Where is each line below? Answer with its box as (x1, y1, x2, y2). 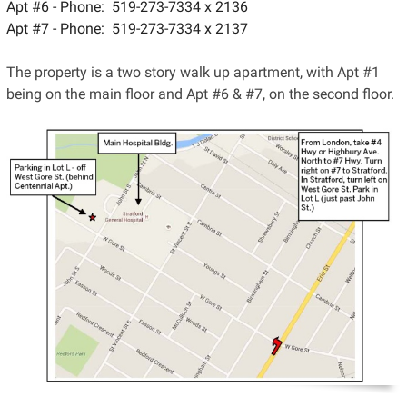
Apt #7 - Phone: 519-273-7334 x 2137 (5, 19, 248, 37)
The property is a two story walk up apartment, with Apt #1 (5, 63, 380, 81)
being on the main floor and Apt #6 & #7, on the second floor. (5, 84, 394, 103)
